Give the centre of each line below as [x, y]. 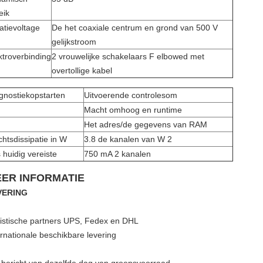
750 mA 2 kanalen [117, 154]
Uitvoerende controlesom [131, 95]
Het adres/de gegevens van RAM [146, 124]
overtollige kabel [82, 70]
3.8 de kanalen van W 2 [128, 139]
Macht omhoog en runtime [133, 110]
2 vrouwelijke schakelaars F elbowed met [128, 56]
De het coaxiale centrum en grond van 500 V [135, 28]
